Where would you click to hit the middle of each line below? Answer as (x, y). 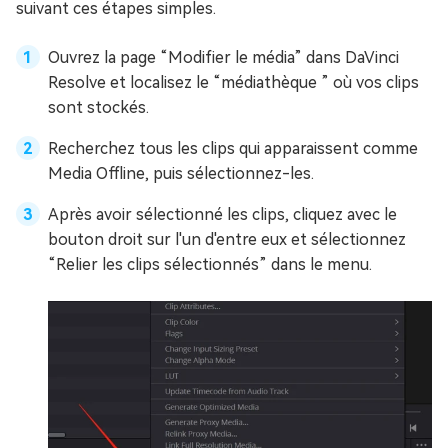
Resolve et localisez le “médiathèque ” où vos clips (233, 83)
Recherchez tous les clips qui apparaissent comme (233, 149)
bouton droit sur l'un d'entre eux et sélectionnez (227, 240)
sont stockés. (98, 108)
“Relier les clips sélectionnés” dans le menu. (210, 265)
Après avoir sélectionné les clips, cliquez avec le (222, 215)
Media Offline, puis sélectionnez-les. (181, 174)
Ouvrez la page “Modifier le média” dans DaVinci (223, 58)
